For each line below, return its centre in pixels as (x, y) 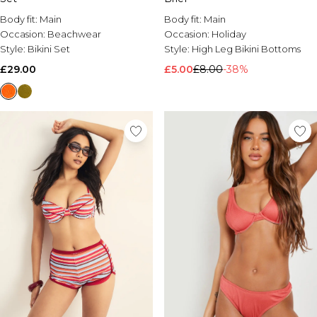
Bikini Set (49, 49)
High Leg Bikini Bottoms (246, 49)
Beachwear (74, 34)
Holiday (229, 34)
